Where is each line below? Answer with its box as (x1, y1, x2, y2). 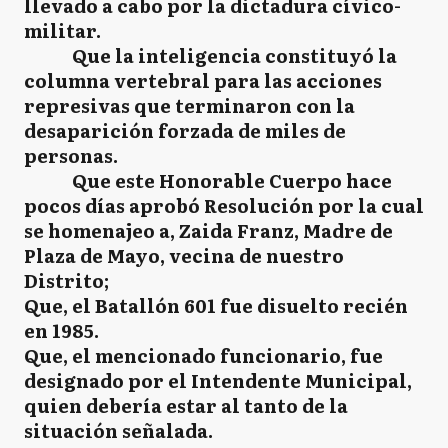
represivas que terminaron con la (24, 91, 355, 119)
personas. (24, 141, 118, 169)
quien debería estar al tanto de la (24, 391, 348, 419)
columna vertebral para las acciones (24, 66, 382, 94)
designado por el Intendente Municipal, (24, 366, 412, 394)
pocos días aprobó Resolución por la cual (24, 191, 424, 219)
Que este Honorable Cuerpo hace (24, 166, 392, 194)
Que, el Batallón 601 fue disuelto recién (24, 291, 408, 319)
